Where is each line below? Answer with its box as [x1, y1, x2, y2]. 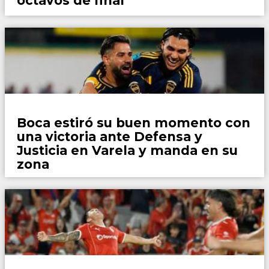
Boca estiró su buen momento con [17, 115, 250, 131]
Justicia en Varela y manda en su [17, 143, 238, 159]
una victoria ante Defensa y [17, 129, 202, 145]
